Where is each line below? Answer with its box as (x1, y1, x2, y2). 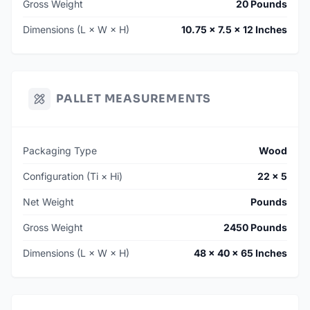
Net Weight (23, 196, 74, 208)
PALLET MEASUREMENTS (56, 91, 212, 107)
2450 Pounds (224, 221, 287, 234)
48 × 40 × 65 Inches (194, 247, 287, 259)
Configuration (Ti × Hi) (23, 170, 122, 183)
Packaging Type (23, 145, 97, 157)
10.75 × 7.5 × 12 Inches (181, 24, 287, 36)
